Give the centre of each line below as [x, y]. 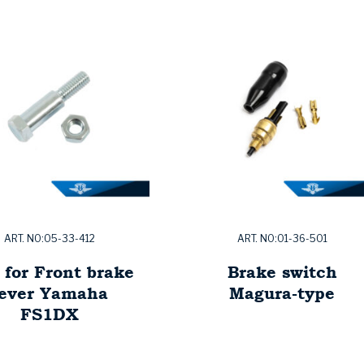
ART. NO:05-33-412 [50, 239]
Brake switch [282, 272]
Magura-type [282, 293]
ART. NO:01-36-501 [282, 239]
